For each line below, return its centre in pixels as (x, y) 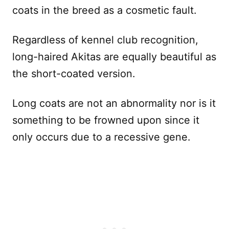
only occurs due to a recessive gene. (101, 137)
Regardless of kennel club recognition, (105, 40)
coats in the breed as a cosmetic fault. (105, 10)
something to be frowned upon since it (106, 120)
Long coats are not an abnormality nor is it (114, 103)
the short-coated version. (74, 73)
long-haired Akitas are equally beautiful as (114, 56)
